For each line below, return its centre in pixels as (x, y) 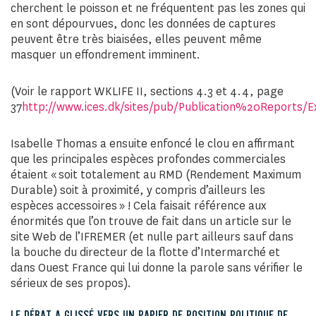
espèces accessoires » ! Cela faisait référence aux (138, 206)
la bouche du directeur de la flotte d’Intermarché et (145, 252)
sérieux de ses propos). (71, 283)
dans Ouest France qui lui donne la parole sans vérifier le (157, 268)
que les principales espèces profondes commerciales (148, 159)
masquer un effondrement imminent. (105, 55)
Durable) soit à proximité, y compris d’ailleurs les (138, 190)
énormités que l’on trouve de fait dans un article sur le (151, 221)
